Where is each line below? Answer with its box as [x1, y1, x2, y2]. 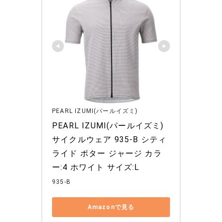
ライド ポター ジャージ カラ [52, 149, 162, 159]
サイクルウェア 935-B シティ [52, 135, 167, 145]
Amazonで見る [87, 203, 135, 211]
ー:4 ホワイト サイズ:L [52, 163, 140, 172]
